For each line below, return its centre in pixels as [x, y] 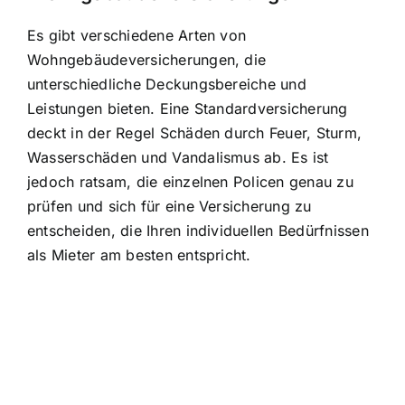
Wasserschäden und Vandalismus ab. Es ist [178, 157]
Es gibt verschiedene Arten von [137, 35]
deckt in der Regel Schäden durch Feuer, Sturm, [195, 132]
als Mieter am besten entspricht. [139, 254]
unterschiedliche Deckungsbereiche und [167, 84]
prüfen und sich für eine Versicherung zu [170, 206]
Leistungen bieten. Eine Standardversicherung [188, 108]
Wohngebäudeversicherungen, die [147, 59]
